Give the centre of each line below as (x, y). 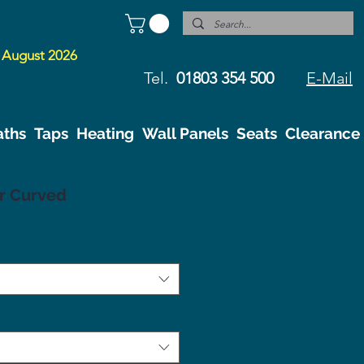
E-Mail (329, 78)
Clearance (322, 133)
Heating (105, 133)
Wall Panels (185, 133)
